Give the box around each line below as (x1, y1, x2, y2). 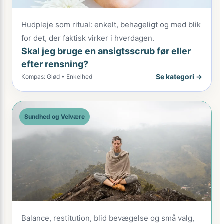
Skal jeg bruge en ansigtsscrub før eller (21, 46, 191, 56)
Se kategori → (156, 72, 202, 81)
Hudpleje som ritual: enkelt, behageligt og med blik (21, 20, 201, 29)
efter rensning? (21, 59, 88, 69)
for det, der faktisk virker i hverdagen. (21, 33, 154, 43)
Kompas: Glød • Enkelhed (21, 72, 92, 80)
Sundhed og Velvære (24, 113, 85, 120)
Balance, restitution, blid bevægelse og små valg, (21, 213, 194, 223)
